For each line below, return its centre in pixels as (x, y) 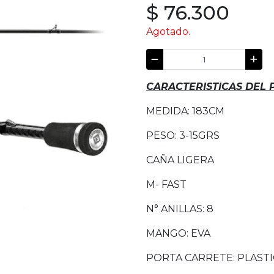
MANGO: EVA (178, 234)
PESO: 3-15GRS (183, 136)
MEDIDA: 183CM (187, 111)
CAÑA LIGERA (180, 160)
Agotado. (168, 31)
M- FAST (166, 185)
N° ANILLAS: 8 (180, 209)
